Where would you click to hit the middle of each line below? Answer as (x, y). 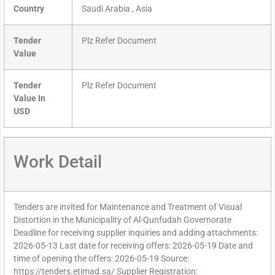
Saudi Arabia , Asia (117, 9)
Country (29, 9)
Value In (29, 99)
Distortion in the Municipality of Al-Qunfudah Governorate (122, 220)
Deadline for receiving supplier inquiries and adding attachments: (136, 233)
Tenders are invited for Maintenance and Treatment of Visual (128, 207)
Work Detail (58, 162)
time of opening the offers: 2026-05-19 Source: (101, 259)
